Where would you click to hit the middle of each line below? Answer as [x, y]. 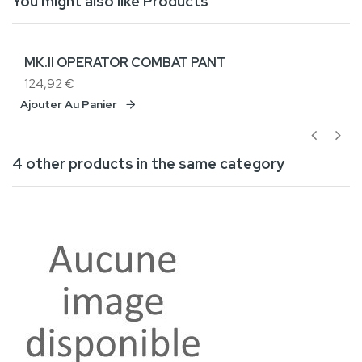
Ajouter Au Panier [69, 105]
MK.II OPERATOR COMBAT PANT [125, 63]
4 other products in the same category [148, 164]
